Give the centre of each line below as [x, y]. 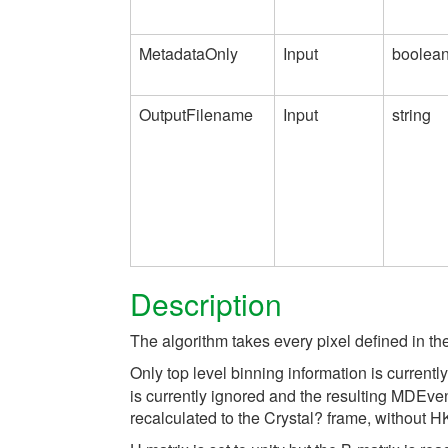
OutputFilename [196, 114]
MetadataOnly [188, 53]
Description [206, 303]
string [411, 114]
